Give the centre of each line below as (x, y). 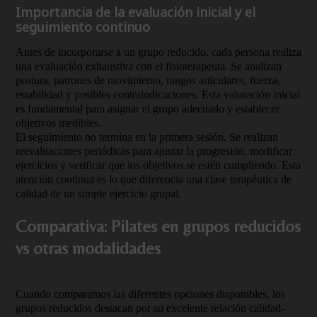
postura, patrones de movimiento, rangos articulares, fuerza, (148, 80)
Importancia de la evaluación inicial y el (136, 12)
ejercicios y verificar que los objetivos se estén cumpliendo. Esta (158, 165)
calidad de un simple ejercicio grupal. (98, 194)
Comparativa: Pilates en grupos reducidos (158, 226)
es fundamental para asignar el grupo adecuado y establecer (148, 109)
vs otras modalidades (88, 248)
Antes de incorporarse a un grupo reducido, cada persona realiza (158, 52)
